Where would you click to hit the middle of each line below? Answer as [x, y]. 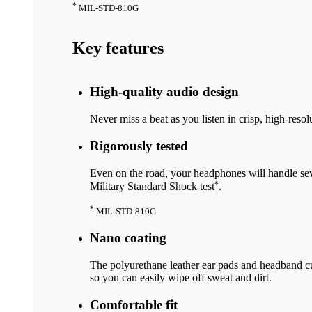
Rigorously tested [139, 146]
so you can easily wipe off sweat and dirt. [180, 277]
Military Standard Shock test [152, 187]
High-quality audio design [164, 92]
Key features [118, 48]
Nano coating [128, 238]
